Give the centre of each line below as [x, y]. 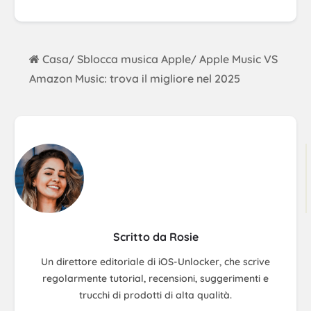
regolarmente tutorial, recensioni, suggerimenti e [155, 279]
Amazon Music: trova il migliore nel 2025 [135, 79]
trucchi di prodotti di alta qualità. [155, 295]
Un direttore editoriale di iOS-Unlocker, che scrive [155, 262]
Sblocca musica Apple [133, 59]
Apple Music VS [238, 59]
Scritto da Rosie [155, 237]
